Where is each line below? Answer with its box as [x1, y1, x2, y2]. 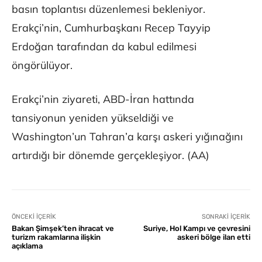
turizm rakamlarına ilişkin [12, 233, 101, 242]
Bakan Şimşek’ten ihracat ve [12, 224, 114, 233]
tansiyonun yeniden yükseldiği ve [12, 111, 174, 125]
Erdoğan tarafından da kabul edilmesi [12, 40, 196, 54]
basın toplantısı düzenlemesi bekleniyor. [12, 2, 205, 16]
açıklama [12, 242, 43, 251]
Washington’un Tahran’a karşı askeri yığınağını [12, 130, 243, 144]
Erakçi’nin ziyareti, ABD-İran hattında [12, 92, 194, 106]
